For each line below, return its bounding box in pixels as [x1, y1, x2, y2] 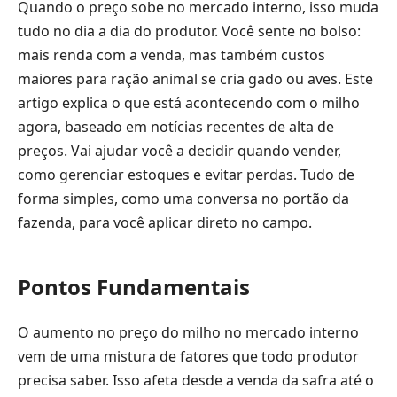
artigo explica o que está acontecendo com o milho [18, 93, 360, 113]
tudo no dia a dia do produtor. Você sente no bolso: [18, 21, 361, 41]
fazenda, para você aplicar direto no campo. [18, 213, 312, 232]
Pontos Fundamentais [18, 272, 250, 301]
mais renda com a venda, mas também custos [18, 45, 325, 65]
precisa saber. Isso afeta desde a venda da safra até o [18, 370, 374, 391]
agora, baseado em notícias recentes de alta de [18, 117, 334, 136]
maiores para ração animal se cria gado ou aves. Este [18, 69, 373, 89]
